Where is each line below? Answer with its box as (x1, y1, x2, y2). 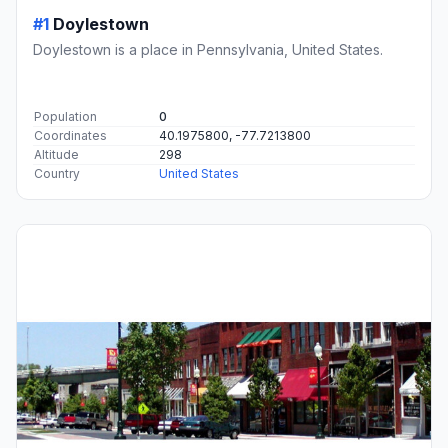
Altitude (34, 147, 79, 163)
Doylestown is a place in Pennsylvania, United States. (33, 41, 383, 59)
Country (34, 166, 80, 182)
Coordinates (34, 128, 107, 144)
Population (34, 109, 97, 125)
